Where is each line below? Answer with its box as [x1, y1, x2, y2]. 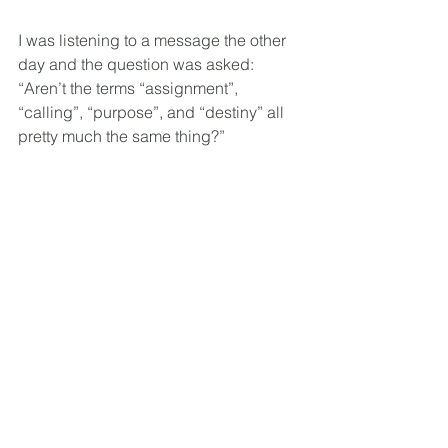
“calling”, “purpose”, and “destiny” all [18, 102, 288, 122]
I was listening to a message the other [18, 30, 290, 50]
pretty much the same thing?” [18, 126, 225, 146]
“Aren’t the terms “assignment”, [18, 78, 242, 98]
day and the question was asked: [18, 54, 258, 74]
